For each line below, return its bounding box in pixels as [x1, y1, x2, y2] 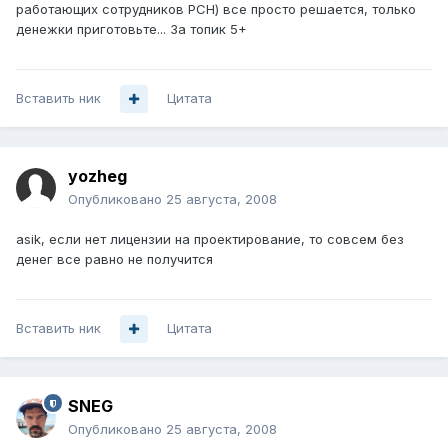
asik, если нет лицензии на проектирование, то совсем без [16, 231, 404, 248]
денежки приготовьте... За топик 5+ [16, 21, 247, 38]
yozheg [68, 166, 127, 187]
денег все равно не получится [16, 251, 213, 268]
